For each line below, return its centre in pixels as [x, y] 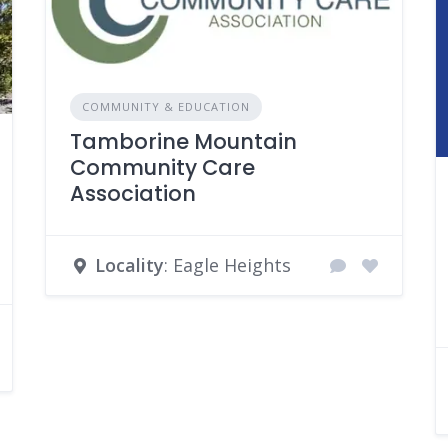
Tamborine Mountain [183, 142]
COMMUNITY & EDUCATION [165, 107]
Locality [129, 265]
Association [132, 194]
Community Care [162, 168]
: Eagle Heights [227, 265]
